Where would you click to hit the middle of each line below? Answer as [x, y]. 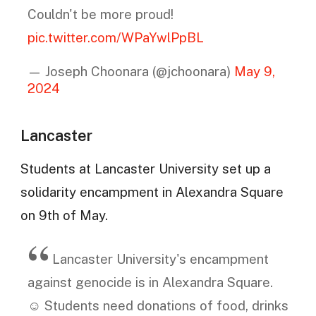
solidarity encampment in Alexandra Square [152, 192]
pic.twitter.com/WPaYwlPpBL [115, 38]
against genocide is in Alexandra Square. [150, 282]
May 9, [254, 71]
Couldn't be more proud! [100, 14]
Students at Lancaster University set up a [145, 168]
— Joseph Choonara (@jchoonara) [130, 71]
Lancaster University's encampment [160, 259]
